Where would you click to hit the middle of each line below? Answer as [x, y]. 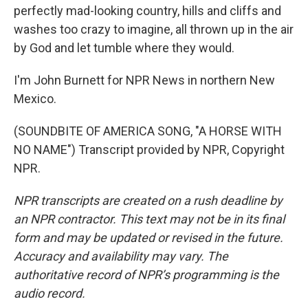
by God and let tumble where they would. [124, 48]
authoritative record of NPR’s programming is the [146, 275]
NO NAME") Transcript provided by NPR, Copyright [149, 150]
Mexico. [35, 99]
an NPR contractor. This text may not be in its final [149, 219]
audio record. [49, 293]
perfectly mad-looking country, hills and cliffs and [147, 11]
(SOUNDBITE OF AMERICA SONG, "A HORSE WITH [148, 131]
